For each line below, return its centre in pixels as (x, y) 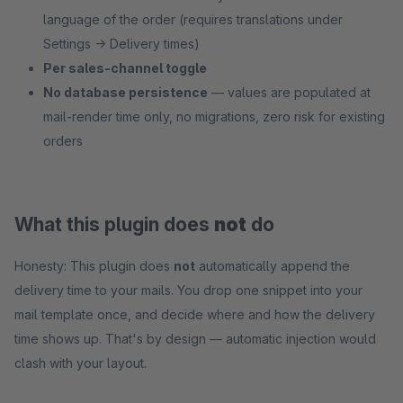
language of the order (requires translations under (193, 19)
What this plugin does (114, 224)
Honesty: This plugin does (94, 266)
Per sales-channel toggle (125, 68)
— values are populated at (289, 92)
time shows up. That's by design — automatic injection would (195, 339)
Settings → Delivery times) (121, 44)
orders (63, 141)
